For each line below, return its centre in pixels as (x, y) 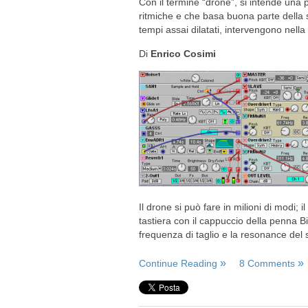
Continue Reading (178, 263)
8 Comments (267, 263)
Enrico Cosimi (183, 54)
